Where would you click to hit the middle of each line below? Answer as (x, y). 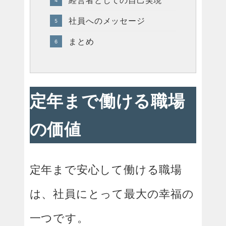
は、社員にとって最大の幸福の (112, 193)
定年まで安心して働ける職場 (106, 169)
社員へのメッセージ (107, 21)
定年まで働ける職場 (107, 101)
